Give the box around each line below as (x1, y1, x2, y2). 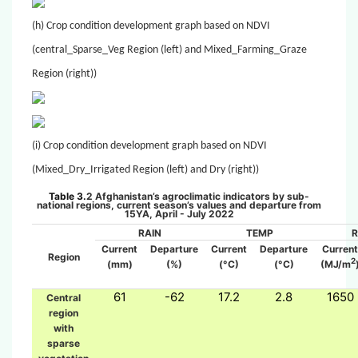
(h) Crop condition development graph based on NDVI (32, 19, 270, 32)
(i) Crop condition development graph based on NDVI (32, 139, 267, 152)
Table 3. (49, 189, 86, 202)
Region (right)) (32, 67, 97, 80)
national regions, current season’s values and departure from (37, 198, 321, 211)
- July (177, 207, 206, 220)
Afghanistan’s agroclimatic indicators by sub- (93, 189, 309, 202)
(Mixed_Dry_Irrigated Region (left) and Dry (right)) (32, 163, 259, 176)
